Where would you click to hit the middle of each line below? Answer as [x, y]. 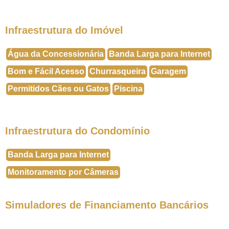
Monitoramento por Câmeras [63, 172]
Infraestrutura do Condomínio [77, 131]
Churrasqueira [118, 71]
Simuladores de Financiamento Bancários [107, 205]
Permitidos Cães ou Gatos [58, 89]
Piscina [128, 89]
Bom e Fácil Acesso [46, 71]
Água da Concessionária [56, 54]
